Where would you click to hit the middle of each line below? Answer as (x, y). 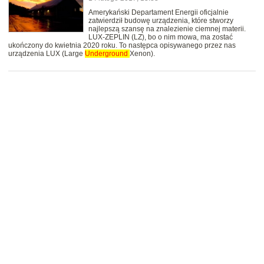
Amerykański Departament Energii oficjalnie (159, 13)
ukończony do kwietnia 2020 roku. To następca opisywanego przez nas (122, 46)
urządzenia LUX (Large (47, 54)
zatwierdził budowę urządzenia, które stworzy (161, 21)
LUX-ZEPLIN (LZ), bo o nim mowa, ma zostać (161, 37)
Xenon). (142, 54)
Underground (107, 54)
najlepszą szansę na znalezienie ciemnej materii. (167, 29)
